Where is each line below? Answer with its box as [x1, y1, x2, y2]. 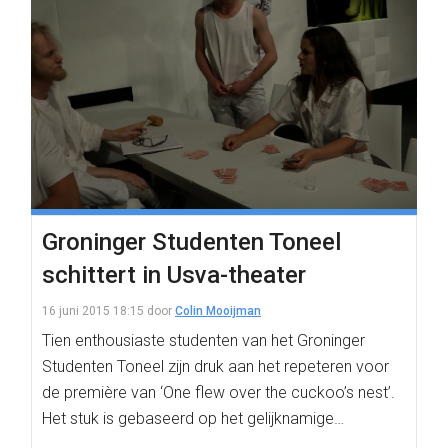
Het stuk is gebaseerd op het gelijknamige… [42, 409, 344, 428]
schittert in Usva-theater [42, 261, 306, 289]
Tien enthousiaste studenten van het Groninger [42, 331, 365, 350]
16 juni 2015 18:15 [42, 304, 144, 318]
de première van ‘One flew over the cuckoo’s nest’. [42, 383, 395, 402]
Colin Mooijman [175, 304, 261, 318]
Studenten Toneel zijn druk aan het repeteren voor [42, 357, 389, 376]
